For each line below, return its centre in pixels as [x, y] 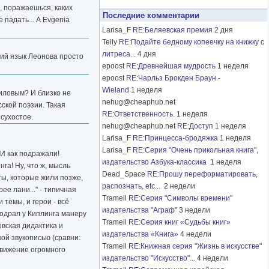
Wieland [116, 90]
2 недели [180, 186]
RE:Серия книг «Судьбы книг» [180, 222]
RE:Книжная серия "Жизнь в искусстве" [195, 246]
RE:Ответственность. [138, 114]
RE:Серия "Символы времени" [180, 198]
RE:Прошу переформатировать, [202, 174]
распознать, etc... [132, 186]
